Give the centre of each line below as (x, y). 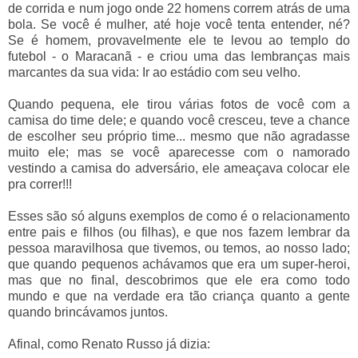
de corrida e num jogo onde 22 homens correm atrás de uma (179, 9)
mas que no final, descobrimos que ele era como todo (179, 280)
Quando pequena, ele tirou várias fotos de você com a (179, 105)
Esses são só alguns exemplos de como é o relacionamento (179, 217)
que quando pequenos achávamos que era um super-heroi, (179, 265)
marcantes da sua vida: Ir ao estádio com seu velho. (154, 73)
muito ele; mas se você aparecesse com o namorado (179, 153)
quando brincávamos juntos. (88, 312)
